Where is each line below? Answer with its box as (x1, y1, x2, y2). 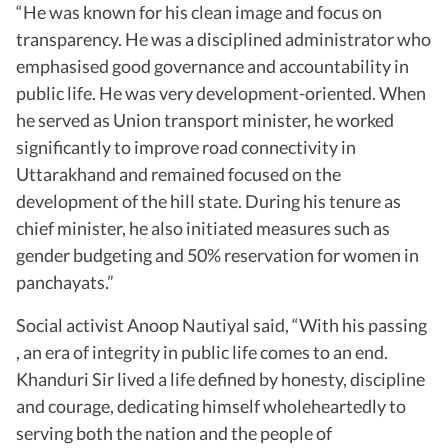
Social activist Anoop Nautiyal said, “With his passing (16, 313, 427, 336)
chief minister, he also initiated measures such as (16, 216, 390, 239)
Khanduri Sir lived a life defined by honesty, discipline (16, 367, 425, 390)
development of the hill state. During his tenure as (16, 189, 401, 212)
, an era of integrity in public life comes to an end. (16, 340, 388, 363)
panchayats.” (16, 270, 114, 293)
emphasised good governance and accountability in (16, 54, 409, 77)
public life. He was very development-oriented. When (16, 81, 426, 104)
